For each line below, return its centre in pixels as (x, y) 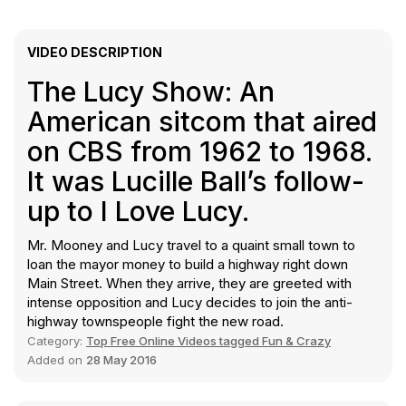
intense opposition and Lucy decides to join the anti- (190, 303)
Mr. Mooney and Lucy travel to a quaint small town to (191, 246)
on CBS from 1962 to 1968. (200, 152)
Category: (57, 341)
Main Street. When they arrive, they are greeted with (189, 284)
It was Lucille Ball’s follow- (196, 182)
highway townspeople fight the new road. (155, 322)
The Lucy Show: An (151, 92)
